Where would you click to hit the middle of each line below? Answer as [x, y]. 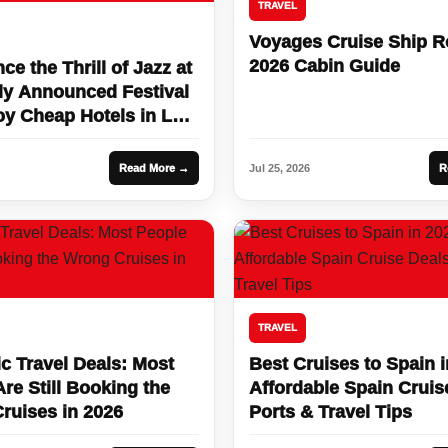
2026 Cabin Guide [324, 65]
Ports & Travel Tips [330, 411]
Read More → [154, 167]
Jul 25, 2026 [279, 167]
